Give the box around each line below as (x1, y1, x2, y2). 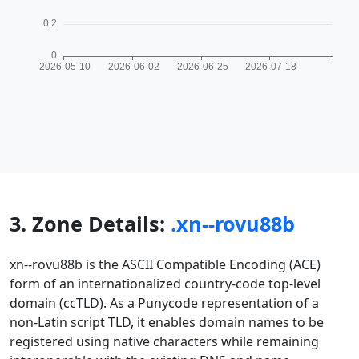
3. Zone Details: (10, 210, 171, 237)
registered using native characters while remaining (10, 333, 319, 350)
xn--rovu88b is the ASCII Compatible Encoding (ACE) (10, 256, 321, 273)
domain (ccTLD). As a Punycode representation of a (10, 294, 319, 312)
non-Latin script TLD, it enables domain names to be (10, 313, 324, 331)
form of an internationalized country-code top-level (10, 275, 321, 292)
